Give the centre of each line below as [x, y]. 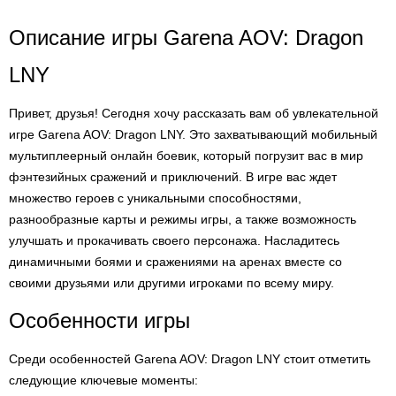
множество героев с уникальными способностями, [155, 198]
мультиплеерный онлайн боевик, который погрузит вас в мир [186, 156]
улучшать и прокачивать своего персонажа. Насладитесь [174, 240]
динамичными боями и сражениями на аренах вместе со [175, 262]
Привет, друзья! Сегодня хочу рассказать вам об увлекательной [194, 113]
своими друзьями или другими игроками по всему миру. [171, 283]
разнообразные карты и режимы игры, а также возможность [183, 219]
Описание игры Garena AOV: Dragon [186, 38]
